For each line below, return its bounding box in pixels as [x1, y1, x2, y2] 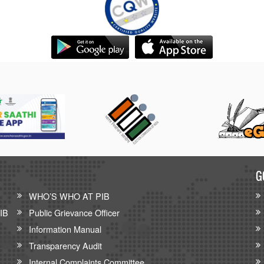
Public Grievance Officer [29, 206, 120, 219]
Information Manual [29, 223, 101, 235]
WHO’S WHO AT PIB [29, 190, 110, 202]
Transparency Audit [29, 239, 102, 252]
